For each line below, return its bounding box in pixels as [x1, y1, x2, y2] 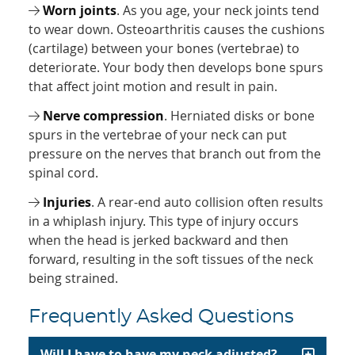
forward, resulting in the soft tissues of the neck [29, 250, 314, 269]
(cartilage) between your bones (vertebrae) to [29, 40, 300, 58]
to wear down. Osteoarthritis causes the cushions [29, 21, 326, 39]
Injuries [43, 193, 92, 212]
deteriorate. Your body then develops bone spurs [29, 59, 324, 77]
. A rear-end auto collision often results [91, 193, 324, 212]
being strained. [29, 269, 119, 288]
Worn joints [43, 2, 117, 20]
